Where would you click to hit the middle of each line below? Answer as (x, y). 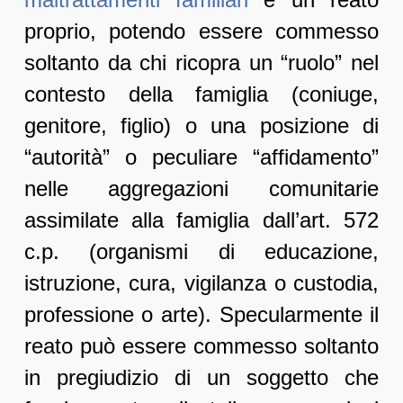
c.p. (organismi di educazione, (201, 252)
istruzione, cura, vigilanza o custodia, (201, 283)
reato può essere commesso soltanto (201, 346)
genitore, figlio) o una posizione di (201, 126)
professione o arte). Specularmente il (201, 315)
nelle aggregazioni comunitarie (201, 189)
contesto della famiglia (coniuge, (201, 94)
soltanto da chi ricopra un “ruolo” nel (201, 63)
